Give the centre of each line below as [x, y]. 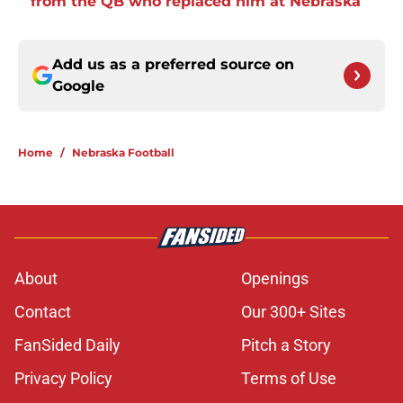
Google [78, 86]
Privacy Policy [63, 379]
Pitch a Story [286, 345]
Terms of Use [289, 379]
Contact [43, 312]
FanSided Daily [67, 345]
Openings [275, 279]
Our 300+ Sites [293, 312]
